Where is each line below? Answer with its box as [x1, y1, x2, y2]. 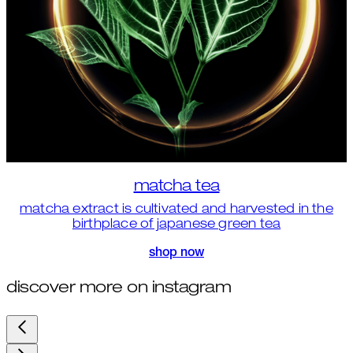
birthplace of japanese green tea [72, 219, 281, 232]
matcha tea [133, 180, 220, 196]
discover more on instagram [6, 280, 231, 297]
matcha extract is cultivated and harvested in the [20, 204, 333, 217]
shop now [149, 247, 204, 261]
